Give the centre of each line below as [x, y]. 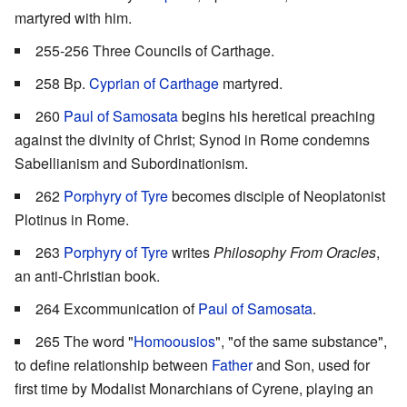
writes [191, 252]
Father [232, 364]
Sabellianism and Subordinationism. [131, 163]
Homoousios [174, 341]
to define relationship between [113, 364]
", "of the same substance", [301, 341]
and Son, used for [311, 364]
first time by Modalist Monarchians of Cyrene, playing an [194, 388]
